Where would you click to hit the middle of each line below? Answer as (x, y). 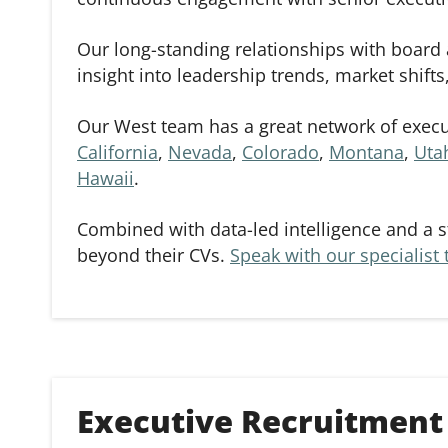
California (117, 152)
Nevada (200, 152)
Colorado (280, 152)
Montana (366, 152)
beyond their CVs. (153, 255)
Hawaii (105, 178)
